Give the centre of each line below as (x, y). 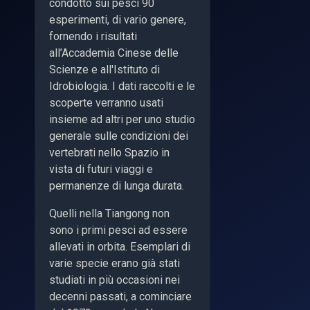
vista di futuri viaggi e (101, 169)
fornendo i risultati (93, 36)
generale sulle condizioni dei (119, 136)
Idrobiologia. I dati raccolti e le (122, 86)
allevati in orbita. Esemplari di (120, 246)
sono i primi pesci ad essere (118, 230)
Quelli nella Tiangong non (109, 213)
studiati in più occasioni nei (115, 280)
